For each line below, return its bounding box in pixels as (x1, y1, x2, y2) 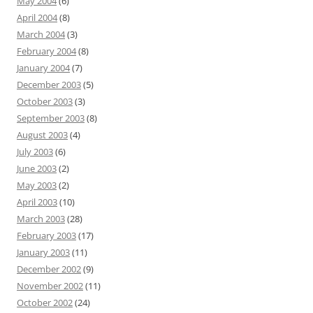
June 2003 (17, 162, 57, 175)
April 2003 (17, 196, 57, 208)
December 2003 (17, 78, 81, 91)
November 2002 (17, 279, 83, 292)
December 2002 (17, 263, 81, 275)
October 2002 (17, 296, 73, 309)
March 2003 (17, 212, 65, 225)
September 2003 (17, 112, 85, 124)
